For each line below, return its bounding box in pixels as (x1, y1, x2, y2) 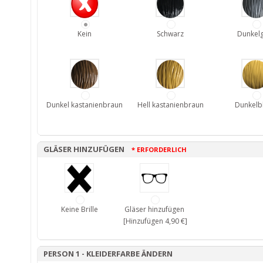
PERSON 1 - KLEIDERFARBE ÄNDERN (43, 248, 173, 259)
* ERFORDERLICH (131, 144, 187, 154)
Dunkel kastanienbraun (46, 99, 123, 110)
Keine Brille (60, 204, 98, 214)
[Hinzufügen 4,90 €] (122, 215, 187, 226)
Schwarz (157, 28, 184, 39)
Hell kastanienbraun (137, 99, 204, 110)
